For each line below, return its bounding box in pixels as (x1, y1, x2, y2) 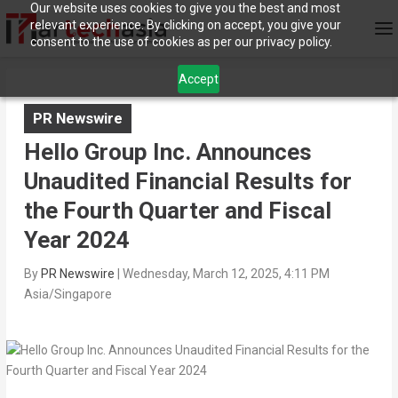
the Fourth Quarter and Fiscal (23, 197, 331, 225)
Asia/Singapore (23, 287, 112, 302)
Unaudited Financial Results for (23, 168, 352, 195)
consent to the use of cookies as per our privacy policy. (29, 35, 332, 49)
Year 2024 (23, 227, 130, 254)
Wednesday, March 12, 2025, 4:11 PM (122, 267, 330, 282)
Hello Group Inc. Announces (23, 139, 312, 166)
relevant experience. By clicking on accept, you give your (29, 18, 341, 32)
